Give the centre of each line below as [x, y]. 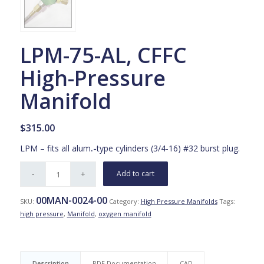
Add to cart [136, 174]
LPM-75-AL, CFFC [103, 55]
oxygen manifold [125, 214]
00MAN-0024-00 [71, 201]
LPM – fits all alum [55, 148]
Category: [125, 202]
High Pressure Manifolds [179, 202]
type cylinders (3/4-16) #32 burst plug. [168, 148]
